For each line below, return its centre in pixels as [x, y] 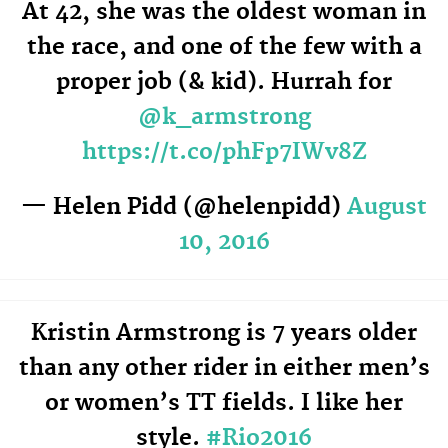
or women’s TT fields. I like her [224, 402]
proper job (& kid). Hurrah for [224, 82]
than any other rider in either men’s [224, 367]
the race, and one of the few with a [224, 47]
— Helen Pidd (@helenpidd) [184, 206]
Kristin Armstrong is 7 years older [224, 332]
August [387, 206]
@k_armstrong [224, 117]
